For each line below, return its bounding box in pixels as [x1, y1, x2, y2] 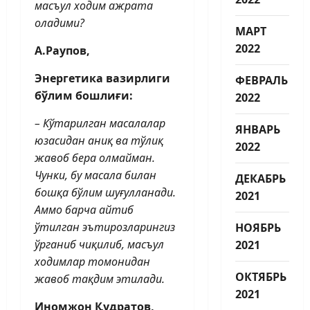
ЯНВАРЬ [235, 121, 280, 137]
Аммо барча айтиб [35, 201, 134, 217]
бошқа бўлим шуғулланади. [35, 184, 176, 200]
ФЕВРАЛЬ [235, 72, 288, 88]
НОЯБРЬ [235, 219, 281, 235]
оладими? [35, 15, 84, 30]
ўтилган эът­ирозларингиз [35, 219, 175, 235]
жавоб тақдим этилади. [35, 271, 167, 286]
